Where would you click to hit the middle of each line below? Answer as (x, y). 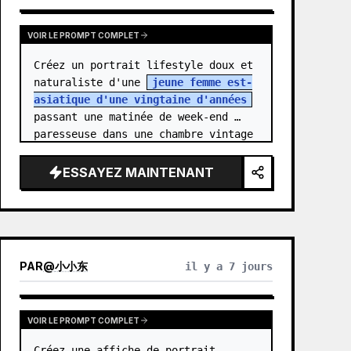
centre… (56, 168)
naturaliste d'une (90, 82)
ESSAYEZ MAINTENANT (139, 172)
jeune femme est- (203, 82)
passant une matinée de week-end (131, 117)
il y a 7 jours (228, 266)
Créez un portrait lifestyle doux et (144, 65)
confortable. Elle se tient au (125, 151)
